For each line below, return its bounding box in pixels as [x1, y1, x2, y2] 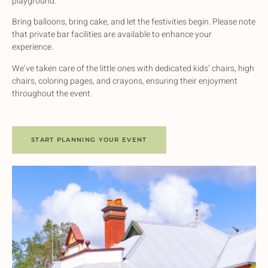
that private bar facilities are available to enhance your [12, 28, 212, 41]
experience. [12, 41, 55, 54]
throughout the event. [12, 87, 92, 100]
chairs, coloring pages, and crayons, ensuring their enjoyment [12, 74, 237, 87]
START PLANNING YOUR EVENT [31, 135, 147, 144]
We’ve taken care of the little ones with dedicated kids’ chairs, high [12, 62, 254, 75]
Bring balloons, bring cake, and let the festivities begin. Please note [12, 16, 255, 29]
